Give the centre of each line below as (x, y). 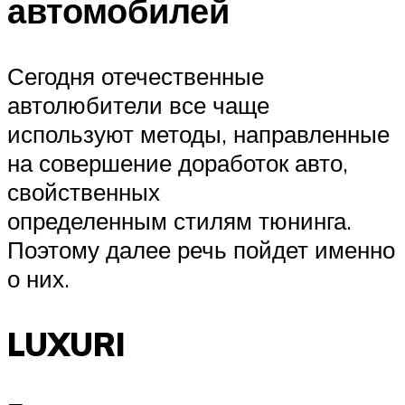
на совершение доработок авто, (178, 163)
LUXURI (66, 345)
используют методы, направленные (198, 134)
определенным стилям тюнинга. (179, 221)
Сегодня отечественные (136, 76)
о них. (38, 279)
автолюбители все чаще (138, 105)
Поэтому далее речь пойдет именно (201, 250)
